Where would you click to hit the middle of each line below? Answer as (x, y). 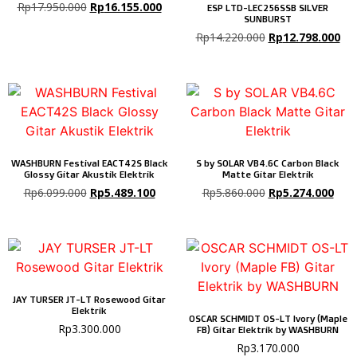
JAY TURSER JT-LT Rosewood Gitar (89, 300)
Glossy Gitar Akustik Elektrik (89, 175)
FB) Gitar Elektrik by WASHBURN (268, 330)
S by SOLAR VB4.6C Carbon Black (268, 163)
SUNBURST (268, 19)
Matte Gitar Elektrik (268, 175)
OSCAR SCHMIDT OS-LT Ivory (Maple (268, 319)
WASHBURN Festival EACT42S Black (89, 163)
